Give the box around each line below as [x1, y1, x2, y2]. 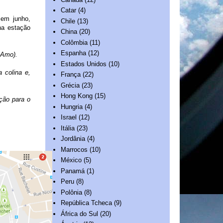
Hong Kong [61, 92, 93, 100]
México [61, 156, 82, 164]
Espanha [61, 49, 87, 57]
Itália [61, 124, 75, 132]
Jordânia [61, 135, 86, 143]
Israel [61, 113, 77, 121]
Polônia [61, 188, 83, 196]
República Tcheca [61, 199, 112, 207]
